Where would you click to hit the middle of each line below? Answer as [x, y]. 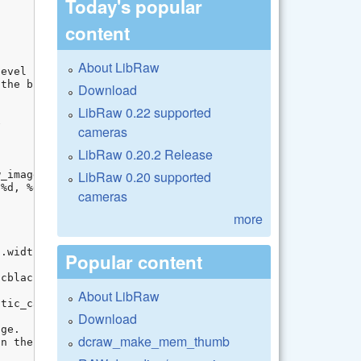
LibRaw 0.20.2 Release [145, 154]
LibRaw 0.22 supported [145, 112]
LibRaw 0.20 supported [145, 176]
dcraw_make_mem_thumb [154, 341]
